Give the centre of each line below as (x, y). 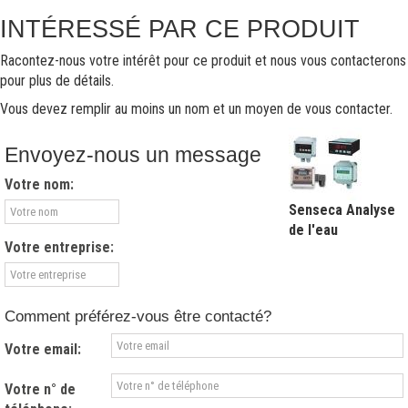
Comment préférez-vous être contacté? (138, 316)
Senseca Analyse (342, 210)
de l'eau (313, 230)
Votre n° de (40, 389)
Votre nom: (39, 184)
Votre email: (43, 349)
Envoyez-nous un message (133, 155)
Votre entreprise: (59, 247)
